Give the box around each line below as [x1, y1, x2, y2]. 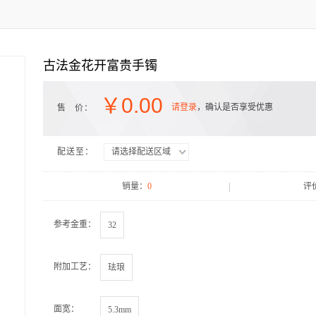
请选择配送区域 [111, 147, 171, 157]
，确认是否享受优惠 [197, 102, 273, 112]
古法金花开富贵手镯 [43, 59, 157, 73]
